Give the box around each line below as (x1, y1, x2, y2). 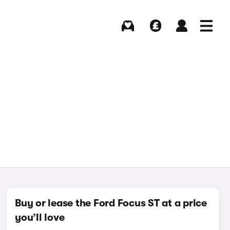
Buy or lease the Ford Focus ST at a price (15, 197, 207, 209)
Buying (118, 33, 138, 40)
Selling (146, 33, 165, 40)
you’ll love (15, 212, 65, 223)
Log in (173, 33, 190, 40)
